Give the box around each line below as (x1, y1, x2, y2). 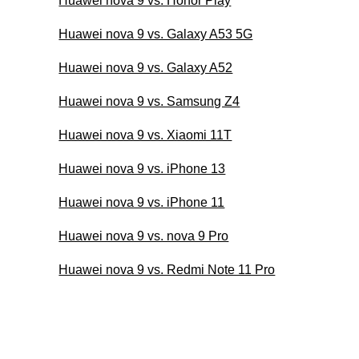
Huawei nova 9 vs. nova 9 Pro (58, 228, 229, 243)
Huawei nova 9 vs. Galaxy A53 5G (58, 26, 253, 41)
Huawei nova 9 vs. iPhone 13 (58, 161, 226, 175)
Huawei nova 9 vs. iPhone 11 (58, 195, 225, 209)
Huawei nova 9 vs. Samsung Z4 (58, 94, 240, 108)
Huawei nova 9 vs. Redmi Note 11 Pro (58, 262, 276, 276)
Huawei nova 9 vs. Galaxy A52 (58, 60, 233, 75)
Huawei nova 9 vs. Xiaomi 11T (58, 127, 232, 142)
